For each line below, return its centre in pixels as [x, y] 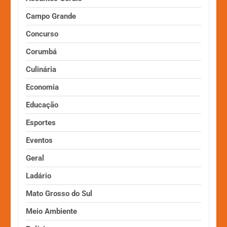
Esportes [41, 122]
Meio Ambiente [52, 211]
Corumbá [42, 51]
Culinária [41, 69]
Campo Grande [51, 16]
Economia [43, 87]
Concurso [42, 34]
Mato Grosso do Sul [59, 193]
